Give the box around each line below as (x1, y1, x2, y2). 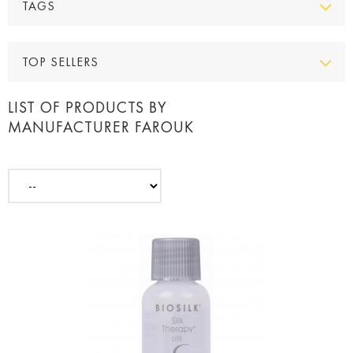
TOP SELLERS (22, 54, 98, 70)
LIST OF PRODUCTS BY (8, 98, 167, 117)
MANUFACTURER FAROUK (8, 117, 194, 137)
